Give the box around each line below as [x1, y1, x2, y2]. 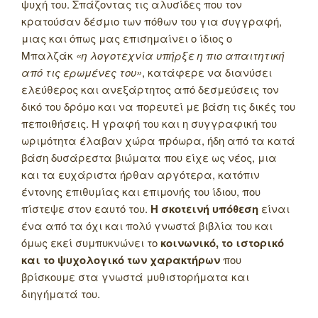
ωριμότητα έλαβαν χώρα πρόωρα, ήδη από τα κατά [21, 133, 295, 148]
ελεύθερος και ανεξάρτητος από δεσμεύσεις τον [21, 82, 279, 97]
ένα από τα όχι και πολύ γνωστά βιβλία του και [21, 218, 273, 234]
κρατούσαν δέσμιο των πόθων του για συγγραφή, [21, 13, 282, 29]
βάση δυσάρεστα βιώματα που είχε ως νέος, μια [21, 150, 277, 165]
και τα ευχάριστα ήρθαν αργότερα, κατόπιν [21, 167, 260, 182]
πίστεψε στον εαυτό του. [21, 201, 148, 216]
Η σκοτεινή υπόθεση [148, 201, 258, 217]
